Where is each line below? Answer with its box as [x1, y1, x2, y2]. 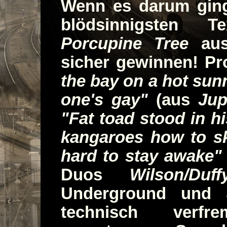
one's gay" [61, 91, 148, 109]
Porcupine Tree [61, 34, 189, 53]
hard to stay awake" [61, 147, 222, 166]
